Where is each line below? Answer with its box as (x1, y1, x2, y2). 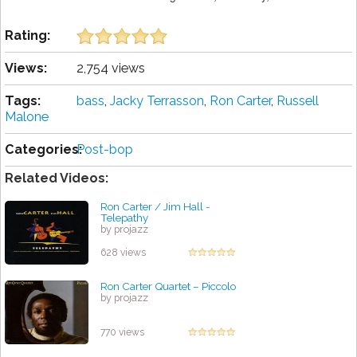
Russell (277, 93, 319, 109)
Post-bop (76, 142, 133, 158)
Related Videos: (5, 171, 108, 186)
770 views (100, 327, 144, 339)
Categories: (5, 142, 82, 158)
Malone (5, 109, 49, 125)
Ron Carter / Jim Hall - (100, 200, 210, 214)
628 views (100, 247, 146, 259)
